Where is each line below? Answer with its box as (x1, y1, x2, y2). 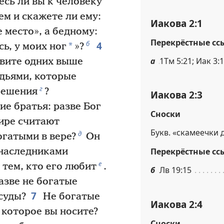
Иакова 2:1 (150, 16, 202, 30)
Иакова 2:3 (150, 88, 202, 102)
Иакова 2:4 (150, 197, 202, 211)
